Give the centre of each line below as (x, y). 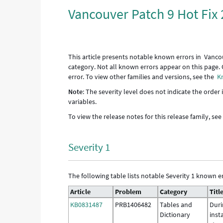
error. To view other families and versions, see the (143, 77)
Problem (128, 192)
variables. (83, 102)
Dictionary (175, 215)
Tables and (176, 205)
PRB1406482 (133, 205)
